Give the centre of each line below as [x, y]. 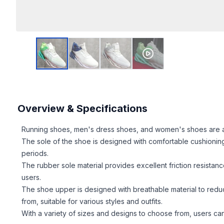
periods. [35, 153]
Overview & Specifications [83, 108]
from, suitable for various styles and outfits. [92, 201]
